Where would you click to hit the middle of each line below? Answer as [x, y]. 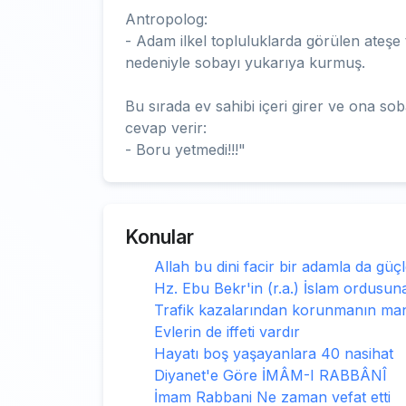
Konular [159, 237]
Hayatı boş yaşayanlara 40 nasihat [274, 353]
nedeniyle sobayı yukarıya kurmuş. [245, 63]
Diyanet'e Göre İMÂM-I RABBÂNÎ [271, 375]
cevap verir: [166, 128]
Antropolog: [166, 19]
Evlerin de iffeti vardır [227, 332]
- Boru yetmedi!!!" [185, 150]
